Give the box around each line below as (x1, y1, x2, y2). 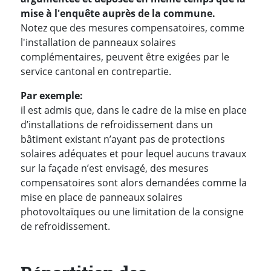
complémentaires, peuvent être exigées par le (21, 50, 229, 64)
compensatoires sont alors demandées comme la (21, 176, 247, 190)
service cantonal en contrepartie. (21, 65, 171, 79)
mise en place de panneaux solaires (21, 191, 183, 204)
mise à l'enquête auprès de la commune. (21, 7, 215, 21)
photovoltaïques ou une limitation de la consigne (21, 205, 244, 219)
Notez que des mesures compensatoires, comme (21, 21, 244, 35)
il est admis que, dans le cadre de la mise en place (21, 103, 247, 117)
